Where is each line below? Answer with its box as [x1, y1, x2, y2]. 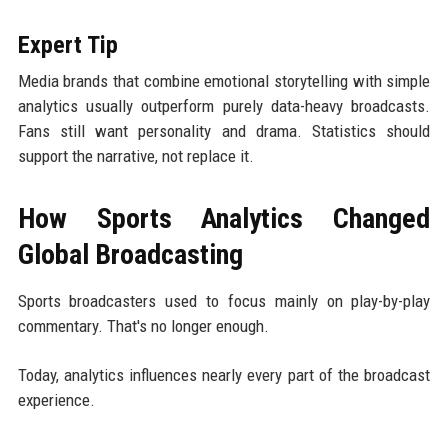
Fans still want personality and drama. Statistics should [17, 120, 431, 141]
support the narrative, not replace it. [17, 145, 254, 166]
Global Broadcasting [17, 237, 243, 271]
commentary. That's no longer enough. [17, 315, 269, 336]
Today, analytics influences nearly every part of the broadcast [17, 364, 431, 385]
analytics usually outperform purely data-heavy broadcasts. [17, 95, 431, 116]
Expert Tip [17, 30, 118, 59]
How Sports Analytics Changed [17, 201, 431, 235]
